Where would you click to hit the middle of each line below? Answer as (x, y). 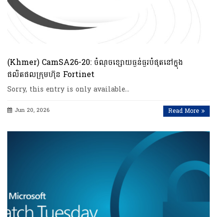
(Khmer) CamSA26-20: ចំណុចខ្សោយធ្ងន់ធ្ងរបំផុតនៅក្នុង (95, 62)
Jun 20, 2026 (32, 110)
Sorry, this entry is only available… (68, 90)
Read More (184, 111)
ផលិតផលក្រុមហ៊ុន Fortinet (51, 75)
